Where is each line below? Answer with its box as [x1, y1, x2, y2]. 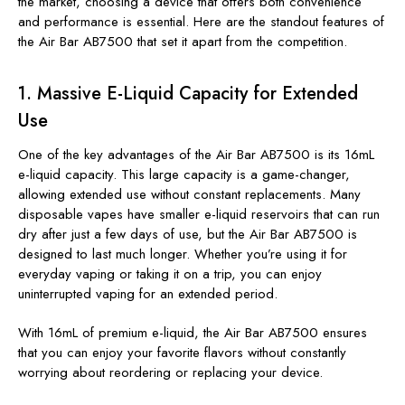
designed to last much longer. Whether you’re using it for [18, 243, 347, 264]
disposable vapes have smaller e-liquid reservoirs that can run [18, 203, 380, 224]
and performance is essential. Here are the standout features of [18, 11, 384, 32]
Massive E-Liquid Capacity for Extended [37, 80, 358, 107]
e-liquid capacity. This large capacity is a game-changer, [18, 164, 350, 184]
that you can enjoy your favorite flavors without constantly [18, 342, 346, 363]
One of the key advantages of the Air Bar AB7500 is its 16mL [18, 144, 374, 165]
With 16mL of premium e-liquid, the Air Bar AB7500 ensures [18, 322, 367, 343]
